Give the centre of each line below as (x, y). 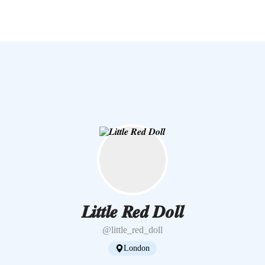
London (137, 248)
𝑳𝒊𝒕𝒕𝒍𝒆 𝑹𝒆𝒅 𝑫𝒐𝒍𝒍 (132, 212)
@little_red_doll (132, 230)
